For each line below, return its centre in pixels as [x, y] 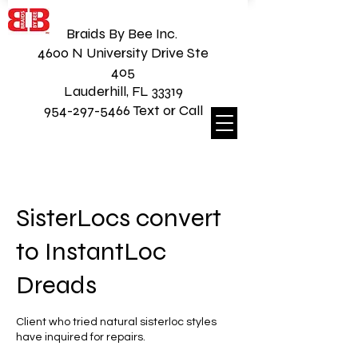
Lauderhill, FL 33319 [123, 91]
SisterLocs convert [119, 218]
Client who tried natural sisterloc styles [116, 322]
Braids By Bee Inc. [123, 34]
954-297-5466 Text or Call [123, 110]
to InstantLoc [91, 251]
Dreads [56, 285]
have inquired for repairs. [81, 337]
